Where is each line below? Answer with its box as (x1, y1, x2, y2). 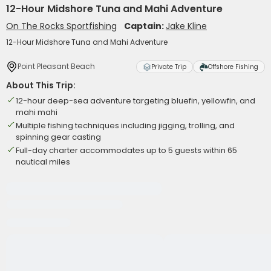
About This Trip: (6, 79, 76, 91)
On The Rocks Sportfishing (6, 20, 117, 32)
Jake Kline (166, 20, 207, 32)
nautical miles (16, 156, 70, 168)
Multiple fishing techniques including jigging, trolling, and (16, 120, 235, 131)
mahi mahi (16, 106, 57, 118)
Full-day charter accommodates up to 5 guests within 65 (16, 145, 237, 156)
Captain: (124, 20, 166, 32)
